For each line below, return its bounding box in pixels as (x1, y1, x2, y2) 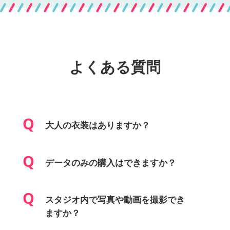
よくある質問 (69, 56, 161, 76)
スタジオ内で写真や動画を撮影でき (45, 193, 185, 206)
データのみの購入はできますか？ (45, 156, 176, 168)
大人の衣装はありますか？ (45, 118, 150, 131)
